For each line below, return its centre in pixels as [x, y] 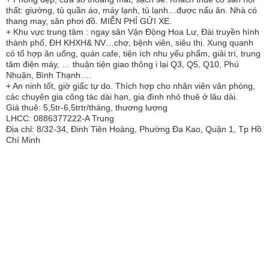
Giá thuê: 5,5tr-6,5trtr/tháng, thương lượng [87, 107]
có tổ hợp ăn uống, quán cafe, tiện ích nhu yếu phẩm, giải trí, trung [133, 53]
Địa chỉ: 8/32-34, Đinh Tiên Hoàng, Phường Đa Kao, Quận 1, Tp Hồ [134, 129]
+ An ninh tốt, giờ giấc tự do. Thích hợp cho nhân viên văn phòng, [131, 86]
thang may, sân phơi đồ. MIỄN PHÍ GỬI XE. [89, 21]
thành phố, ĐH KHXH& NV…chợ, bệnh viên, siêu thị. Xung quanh [130, 43]
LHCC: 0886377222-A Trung [60, 118]
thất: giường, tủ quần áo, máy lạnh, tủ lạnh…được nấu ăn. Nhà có [131, 10]
